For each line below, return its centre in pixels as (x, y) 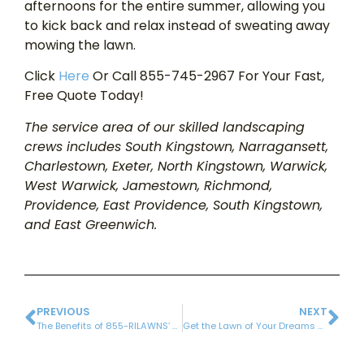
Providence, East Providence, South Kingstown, (173, 205)
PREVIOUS (63, 312)
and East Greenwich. (91, 224)
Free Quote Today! (84, 96)
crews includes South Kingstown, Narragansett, (176, 146)
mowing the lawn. (80, 45)
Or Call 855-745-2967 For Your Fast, (207, 76)
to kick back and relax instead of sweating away (177, 25)
